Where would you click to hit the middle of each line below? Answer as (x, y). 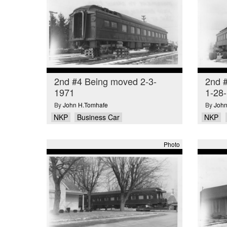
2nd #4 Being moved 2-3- (105, 81)
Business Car (98, 117)
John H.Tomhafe (85, 105)
